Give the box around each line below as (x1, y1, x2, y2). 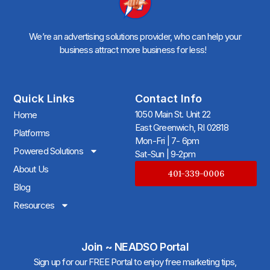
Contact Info (135, 92, 202, 105)
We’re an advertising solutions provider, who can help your (29, 30, 241, 42)
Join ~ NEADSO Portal (81, 240, 189, 254)
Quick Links (13, 92, 75, 105)
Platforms (13, 127, 50, 139)
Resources (13, 199, 55, 211)
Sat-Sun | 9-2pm (135, 148, 195, 160)
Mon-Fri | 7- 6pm (135, 134, 199, 146)
